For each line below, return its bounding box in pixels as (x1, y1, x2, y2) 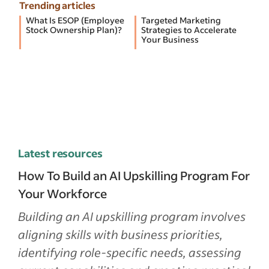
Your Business (141, 33, 199, 45)
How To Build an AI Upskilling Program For (18, 167, 250, 183)
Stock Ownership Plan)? (26, 23, 122, 35)
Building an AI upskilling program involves (18, 208, 246, 224)
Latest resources (18, 145, 103, 160)
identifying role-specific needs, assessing (18, 244, 241, 260)
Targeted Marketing (141, 14, 221, 26)
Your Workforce (18, 185, 107, 201)
